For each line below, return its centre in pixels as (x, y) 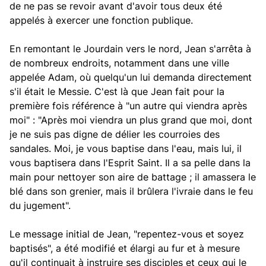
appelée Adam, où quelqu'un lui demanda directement (131, 77)
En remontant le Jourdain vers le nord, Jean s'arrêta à (130, 49)
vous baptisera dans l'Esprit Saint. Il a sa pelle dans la (130, 163)
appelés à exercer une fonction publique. (101, 20)
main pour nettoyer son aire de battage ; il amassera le (133, 177)
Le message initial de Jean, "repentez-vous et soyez (127, 234)
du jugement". (40, 205)
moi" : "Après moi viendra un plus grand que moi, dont (131, 120)
